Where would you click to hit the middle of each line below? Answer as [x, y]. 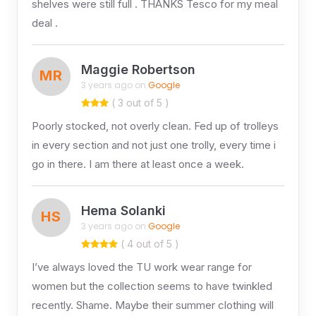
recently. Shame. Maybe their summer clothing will [152, 305]
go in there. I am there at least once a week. [138, 164]
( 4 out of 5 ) [148, 243]
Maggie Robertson [138, 70]
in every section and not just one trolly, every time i [153, 145]
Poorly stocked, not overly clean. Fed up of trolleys [155, 126]
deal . [44, 23]
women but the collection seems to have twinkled [152, 286]
